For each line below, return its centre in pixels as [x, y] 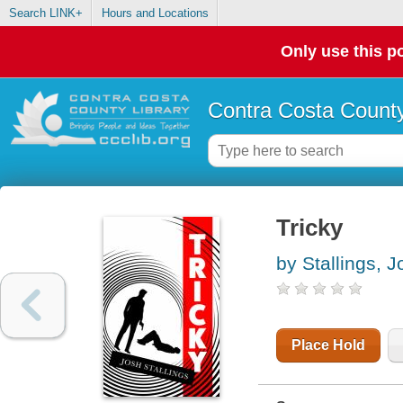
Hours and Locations [155, 13]
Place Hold [328, 345]
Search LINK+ [45, 13]
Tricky [309, 228]
